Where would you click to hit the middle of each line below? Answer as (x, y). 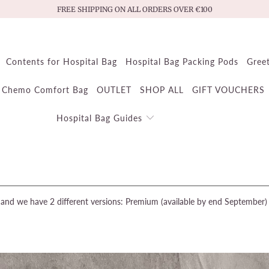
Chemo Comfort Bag (45, 90)
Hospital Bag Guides (101, 118)
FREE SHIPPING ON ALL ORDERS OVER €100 (134, 9)
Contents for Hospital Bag (61, 62)
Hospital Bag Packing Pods (182, 62)
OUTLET (114, 90)
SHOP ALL (162, 90)
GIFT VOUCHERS (228, 90)
